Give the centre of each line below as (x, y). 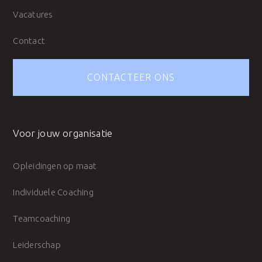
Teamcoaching (42, 218)
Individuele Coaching (53, 192)
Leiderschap (37, 245)
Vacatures (33, 14)
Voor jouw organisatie (63, 133)
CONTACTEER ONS (131, 77)
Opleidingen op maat (55, 166)
